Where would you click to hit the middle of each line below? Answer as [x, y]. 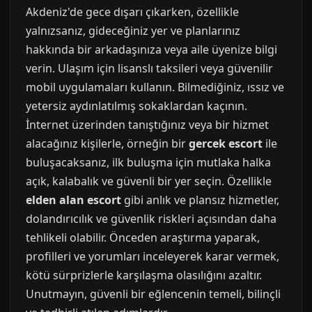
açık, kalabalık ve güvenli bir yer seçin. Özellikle [149, 181]
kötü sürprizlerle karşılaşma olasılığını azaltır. [144, 275]
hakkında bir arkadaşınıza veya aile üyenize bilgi [151, 50]
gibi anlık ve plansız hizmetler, [200, 200]
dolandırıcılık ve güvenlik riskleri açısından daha [151, 219]
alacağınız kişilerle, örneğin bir [107, 144]
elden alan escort [73, 200]
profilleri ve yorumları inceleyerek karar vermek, [153, 257]
